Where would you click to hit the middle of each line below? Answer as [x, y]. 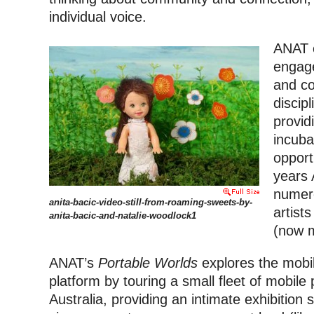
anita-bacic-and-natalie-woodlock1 [123, 216]
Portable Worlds [148, 263]
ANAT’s [74, 263]
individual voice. [98, 16]
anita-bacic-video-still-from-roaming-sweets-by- [151, 203]
